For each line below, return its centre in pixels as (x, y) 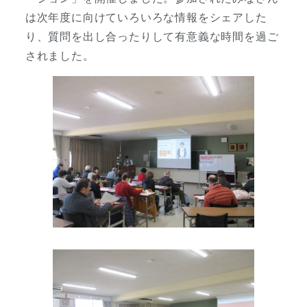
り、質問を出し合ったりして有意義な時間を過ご (152, 36)
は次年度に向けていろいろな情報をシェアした (146, 16)
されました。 (60, 55)
